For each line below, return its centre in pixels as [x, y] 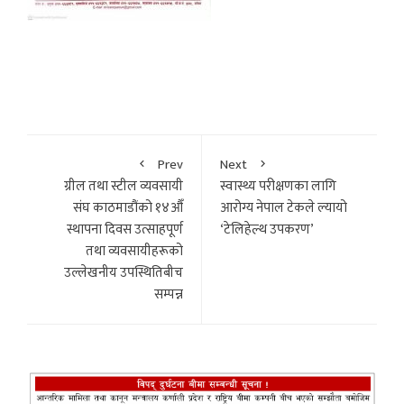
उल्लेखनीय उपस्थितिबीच [124, 273]
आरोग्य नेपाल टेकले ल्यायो [284, 208]
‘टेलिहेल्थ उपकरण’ [267, 230]
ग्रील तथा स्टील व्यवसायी [124, 187]
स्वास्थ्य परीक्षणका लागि [278, 187]
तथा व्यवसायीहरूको [134, 252]
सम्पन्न [169, 295]
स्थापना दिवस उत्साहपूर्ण [125, 230]
